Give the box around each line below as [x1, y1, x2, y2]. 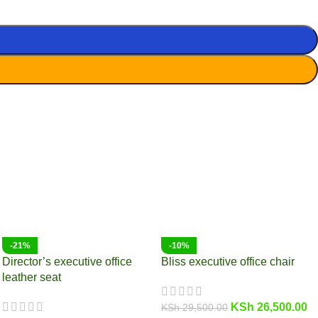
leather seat [2, 270, 61, 283]
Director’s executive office [2, 255, 132, 268]
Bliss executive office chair [161, 255, 295, 268]
